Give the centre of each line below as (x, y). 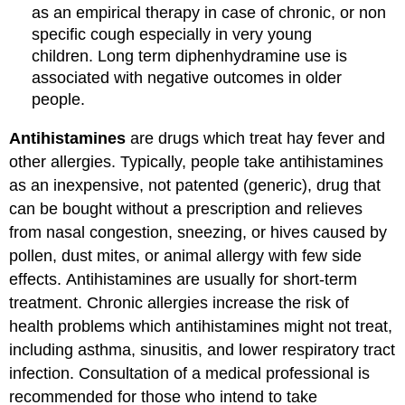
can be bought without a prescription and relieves (186, 208)
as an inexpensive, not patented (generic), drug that (195, 185)
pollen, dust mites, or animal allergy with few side (186, 255)
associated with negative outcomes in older (187, 78)
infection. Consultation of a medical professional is (190, 373)
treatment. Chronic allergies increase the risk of (179, 302)
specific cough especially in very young (172, 35)
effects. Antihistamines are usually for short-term (184, 279)
